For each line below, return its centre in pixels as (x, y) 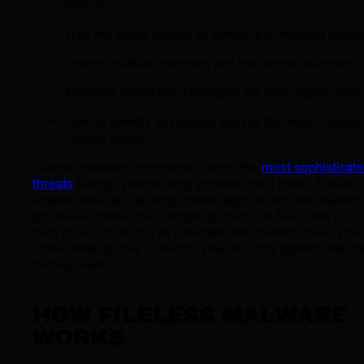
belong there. (71, 264)
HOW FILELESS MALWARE (190, 314)
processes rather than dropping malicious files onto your (196, 215)
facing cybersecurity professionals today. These (212, 182)
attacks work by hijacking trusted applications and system (197, 199)
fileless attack (104, 137)
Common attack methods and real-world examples (210, 62)
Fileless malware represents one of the (147, 166)
